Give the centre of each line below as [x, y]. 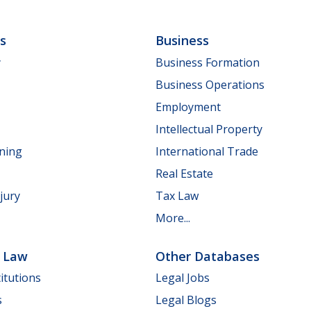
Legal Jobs [183, 278]
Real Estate [184, 173]
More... [173, 218]
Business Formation [208, 62]
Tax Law [177, 195]
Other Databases [208, 256]
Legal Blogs [186, 300]
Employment [188, 107]
